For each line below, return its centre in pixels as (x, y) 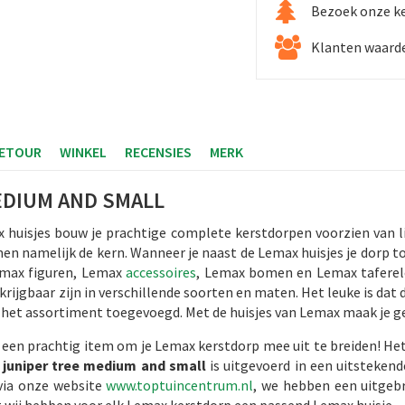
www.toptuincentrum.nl (180, 385)
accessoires (161, 272)
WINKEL (83, 152)
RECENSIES (158, 152)
